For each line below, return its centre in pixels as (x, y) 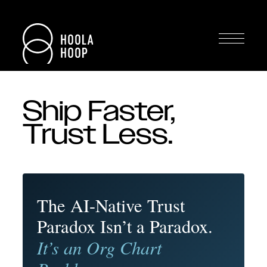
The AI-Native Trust (111, 205)
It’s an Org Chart (99, 247)
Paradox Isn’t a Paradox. (125, 226)
